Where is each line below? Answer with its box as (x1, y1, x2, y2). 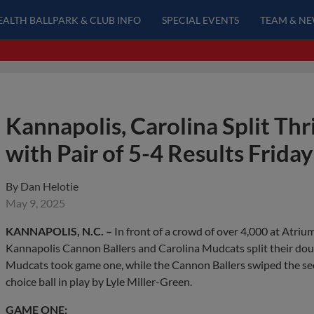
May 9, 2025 (6, 196, 65, 210)
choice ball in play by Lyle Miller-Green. (6, 275, 192, 288)
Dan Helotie (20, 179, 78, 193)
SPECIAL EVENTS (161, 13, 239, 26)
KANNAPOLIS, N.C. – (6, 224, 112, 238)
